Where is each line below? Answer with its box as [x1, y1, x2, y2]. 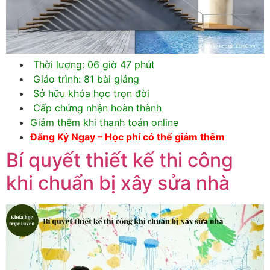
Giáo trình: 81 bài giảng [30, 73, 139, 86]
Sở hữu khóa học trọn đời [30, 87, 149, 100]
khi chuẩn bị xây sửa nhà [6, 171, 230, 195]
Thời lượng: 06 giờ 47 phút [30, 58, 155, 71]
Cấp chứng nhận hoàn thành [30, 102, 162, 115]
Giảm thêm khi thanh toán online [30, 116, 178, 129]
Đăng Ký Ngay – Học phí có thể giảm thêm [30, 131, 225, 143]
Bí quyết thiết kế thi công [6, 148, 233, 172]
